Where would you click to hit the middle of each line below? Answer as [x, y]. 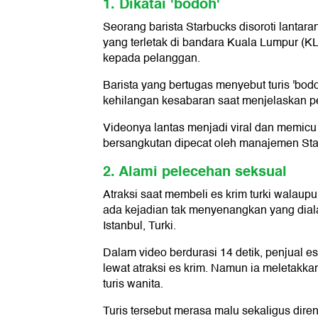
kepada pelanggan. [152, 59]
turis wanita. [133, 284]
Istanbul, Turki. [139, 226]
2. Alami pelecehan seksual [195, 172]
